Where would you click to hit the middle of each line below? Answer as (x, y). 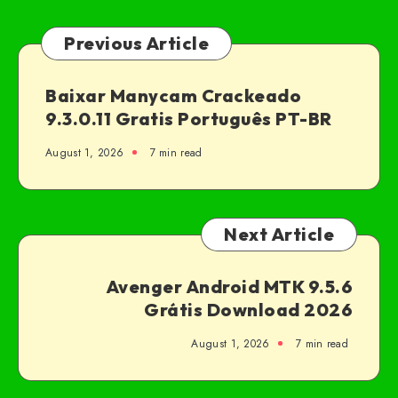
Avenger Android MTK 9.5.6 (229, 286)
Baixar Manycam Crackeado (173, 95)
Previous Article (136, 43)
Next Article (279, 234)
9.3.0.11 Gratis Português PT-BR (189, 118)
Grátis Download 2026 (248, 309)
